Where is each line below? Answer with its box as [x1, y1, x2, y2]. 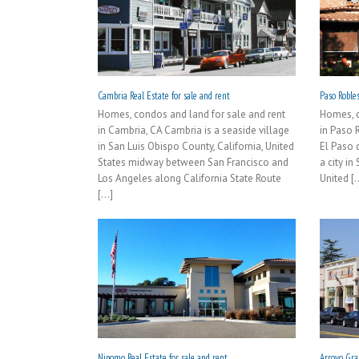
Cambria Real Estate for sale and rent [98, 89, 230, 103]
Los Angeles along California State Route [98, 171, 281, 186]
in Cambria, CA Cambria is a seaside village [98, 123, 289, 138]
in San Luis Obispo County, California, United [98, 139, 294, 154]
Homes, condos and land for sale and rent [98, 107, 285, 122]
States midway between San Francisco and [98, 155, 288, 170]
